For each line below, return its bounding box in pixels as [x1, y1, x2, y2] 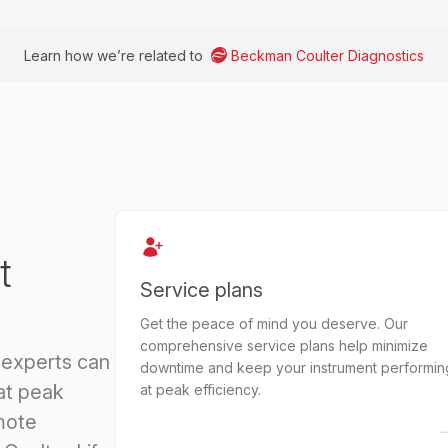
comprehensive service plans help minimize [139, 337, 428, 354]
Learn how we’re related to [24, 47, 208, 64]
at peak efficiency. [139, 381, 261, 398]
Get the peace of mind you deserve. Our [139, 315, 408, 332]
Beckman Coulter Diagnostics [230, 47, 424, 64]
